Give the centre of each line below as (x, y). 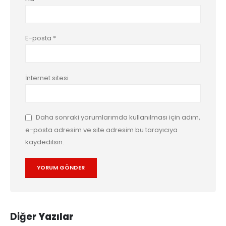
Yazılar (56, 217)
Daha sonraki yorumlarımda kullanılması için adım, (118, 118)
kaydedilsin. (45, 142)
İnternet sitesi (47, 78)
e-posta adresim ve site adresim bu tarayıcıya (101, 130)
